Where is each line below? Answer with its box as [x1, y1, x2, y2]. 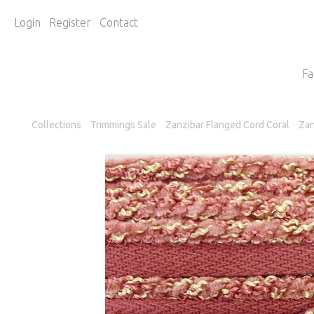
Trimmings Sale [90, 119, 156, 130]
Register [49, 16, 91, 29]
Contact [100, 16, 138, 29]
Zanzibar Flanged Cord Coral [165, 119, 289, 130]
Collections [32, 119, 81, 130]
